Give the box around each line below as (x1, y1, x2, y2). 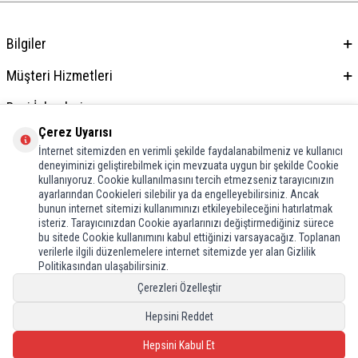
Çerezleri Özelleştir (137, 281, 221, 294)
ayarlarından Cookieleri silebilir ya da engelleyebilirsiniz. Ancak (38, 188, 319, 201)
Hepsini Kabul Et (143, 339, 215, 352)
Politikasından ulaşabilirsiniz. (38, 260, 169, 272)
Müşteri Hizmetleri (6, 66, 113, 84)
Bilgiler (6, 34, 46, 52)
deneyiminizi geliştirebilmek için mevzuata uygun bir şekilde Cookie (38, 159, 339, 172)
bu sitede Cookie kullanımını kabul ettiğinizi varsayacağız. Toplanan (38, 231, 340, 244)
